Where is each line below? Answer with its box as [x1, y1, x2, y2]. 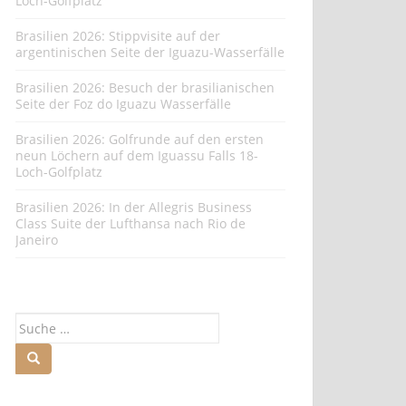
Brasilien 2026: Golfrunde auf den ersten [15, 130, 264, 149]
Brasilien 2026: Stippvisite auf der [15, 27, 220, 45]
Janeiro [15, 231, 58, 249]
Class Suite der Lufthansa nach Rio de [15, 215, 246, 233]
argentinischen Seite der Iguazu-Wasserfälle [15, 43, 285, 62]
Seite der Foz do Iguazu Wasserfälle [15, 95, 231, 113]
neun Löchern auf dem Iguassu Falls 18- [15, 147, 258, 165]
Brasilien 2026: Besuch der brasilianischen [15, 79, 275, 97]
